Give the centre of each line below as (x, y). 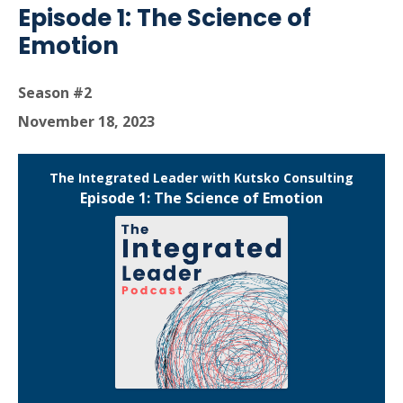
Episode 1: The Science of (165, 18)
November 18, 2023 (86, 121)
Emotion (68, 46)
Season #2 (55, 93)
